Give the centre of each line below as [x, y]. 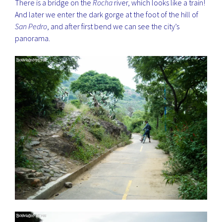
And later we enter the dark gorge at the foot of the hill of [107, 14]
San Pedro [31, 26]
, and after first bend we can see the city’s [113, 26]
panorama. [33, 38]
